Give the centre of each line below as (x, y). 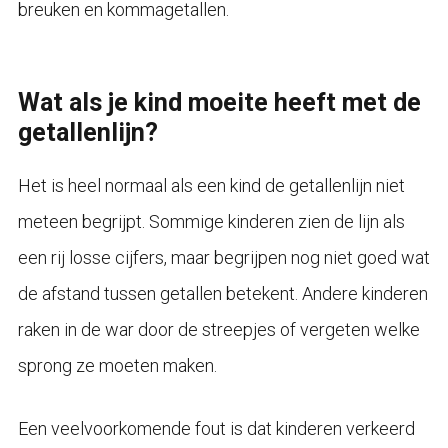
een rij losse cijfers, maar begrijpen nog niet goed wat (223, 257)
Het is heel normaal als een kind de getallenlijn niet (211, 185)
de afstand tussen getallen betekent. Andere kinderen (222, 293)
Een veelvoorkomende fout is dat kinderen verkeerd (216, 428)
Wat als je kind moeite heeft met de (219, 102)
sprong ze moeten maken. (117, 365)
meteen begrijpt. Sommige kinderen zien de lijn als (211, 221)
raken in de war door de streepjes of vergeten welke (218, 329)
